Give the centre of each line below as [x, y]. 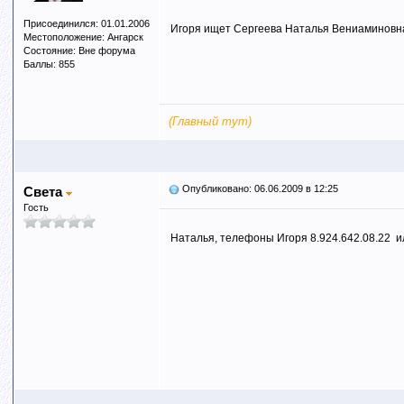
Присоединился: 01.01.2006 [86, 23]
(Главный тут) [210, 121]
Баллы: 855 [49, 64]
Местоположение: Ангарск [83, 37]
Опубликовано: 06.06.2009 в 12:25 [258, 188]
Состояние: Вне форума [79, 50]
